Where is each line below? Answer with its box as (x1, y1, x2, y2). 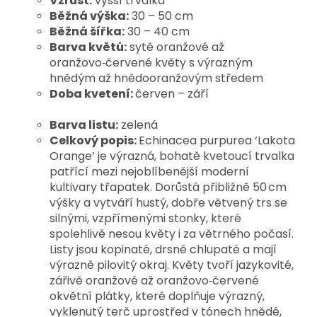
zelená (118, 117, 212, 134)
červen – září (135, 86, 291, 103)
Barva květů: (50, 39, 127, 56)
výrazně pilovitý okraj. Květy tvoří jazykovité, (50, 257, 294, 274)
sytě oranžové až (127, 39, 224, 56)
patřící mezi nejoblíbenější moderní (50, 163, 249, 180)
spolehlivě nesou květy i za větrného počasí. (50, 226, 294, 243)
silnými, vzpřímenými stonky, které (50, 210, 241, 227)
